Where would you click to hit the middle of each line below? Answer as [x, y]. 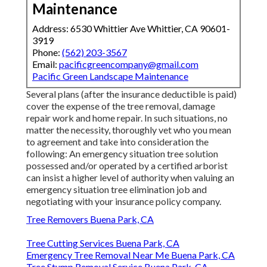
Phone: [47, 52]
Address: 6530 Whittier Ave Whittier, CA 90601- [131, 29]
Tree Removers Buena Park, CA [90, 219]
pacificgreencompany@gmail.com [129, 64]
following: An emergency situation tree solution [122, 154]
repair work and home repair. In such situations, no [127, 118]
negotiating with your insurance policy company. [124, 201]
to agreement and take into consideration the [117, 142]
